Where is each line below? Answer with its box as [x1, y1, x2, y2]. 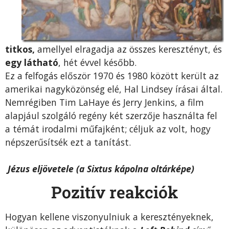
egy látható [5, 56, 58, 68]
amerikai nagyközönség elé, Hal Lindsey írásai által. [5, 82, 222, 95]
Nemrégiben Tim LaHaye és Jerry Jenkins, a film [5, 96, 204, 108]
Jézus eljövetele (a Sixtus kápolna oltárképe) [5, 162, 194, 175]
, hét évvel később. [58, 56, 136, 68]
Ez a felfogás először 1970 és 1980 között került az [5, 69, 219, 82]
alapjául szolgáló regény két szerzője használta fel [5, 109, 217, 122]
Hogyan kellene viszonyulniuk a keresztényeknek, [5, 211, 214, 223]
